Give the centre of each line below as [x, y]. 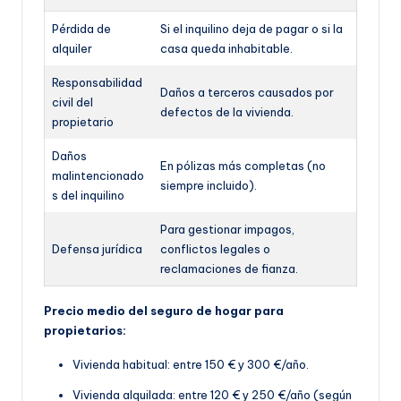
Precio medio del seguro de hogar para [164, 310]
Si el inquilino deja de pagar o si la [252, 28]
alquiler [72, 48]
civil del [73, 102]
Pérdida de [81, 28]
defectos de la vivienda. [227, 111]
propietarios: [85, 330]
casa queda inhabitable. [226, 48]
